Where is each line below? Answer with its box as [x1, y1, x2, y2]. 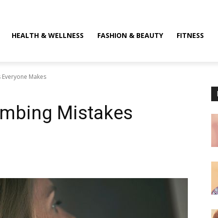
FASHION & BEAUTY [97, 31, 163, 40]
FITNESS [177, 31, 204, 40]
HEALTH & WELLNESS [12, 31, 84, 40]
